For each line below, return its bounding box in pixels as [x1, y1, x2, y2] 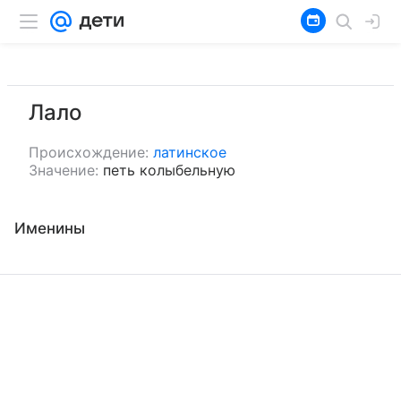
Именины [14, 219, 85, 237]
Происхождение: [29, 143, 149, 161]
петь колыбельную [103, 161, 235, 179]
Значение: [29, 161, 98, 179]
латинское [153, 143, 226, 161]
